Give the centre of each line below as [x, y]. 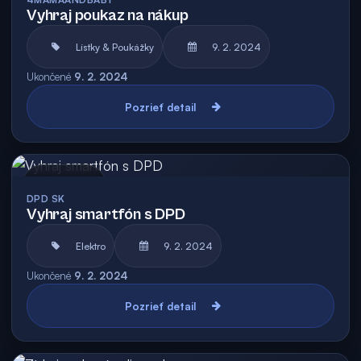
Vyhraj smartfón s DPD [106, 215]
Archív [84, 185]
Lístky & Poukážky [115, 47]
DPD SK [46, 199]
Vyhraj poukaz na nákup [108, 16]
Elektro [91, 246]
